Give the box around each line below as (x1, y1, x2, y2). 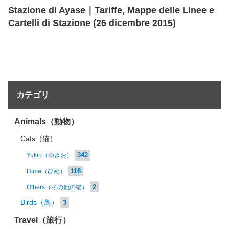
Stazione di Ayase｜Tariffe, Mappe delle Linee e (8, 5, 214, 15)
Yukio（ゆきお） (27, 152, 73, 159)
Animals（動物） (14, 117, 79, 126)
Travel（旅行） (14, 216, 71, 224)
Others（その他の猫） (27, 184, 88, 191)
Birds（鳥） (20, 199, 58, 207)
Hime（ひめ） (27, 168, 66, 175)
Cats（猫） (20, 135, 57, 143)
